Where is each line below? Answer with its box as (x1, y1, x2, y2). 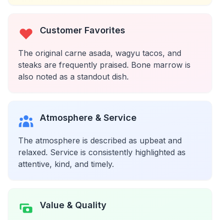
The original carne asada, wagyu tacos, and (18, 48, 181, 58)
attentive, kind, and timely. (18, 159, 114, 169)
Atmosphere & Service (40, 112, 137, 123)
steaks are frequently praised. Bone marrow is (18, 60, 191, 70)
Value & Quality (40, 200, 107, 210)
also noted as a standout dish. (18, 72, 129, 82)
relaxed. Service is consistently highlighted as (18, 147, 186, 157)
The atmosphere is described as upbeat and (18, 136, 182, 145)
